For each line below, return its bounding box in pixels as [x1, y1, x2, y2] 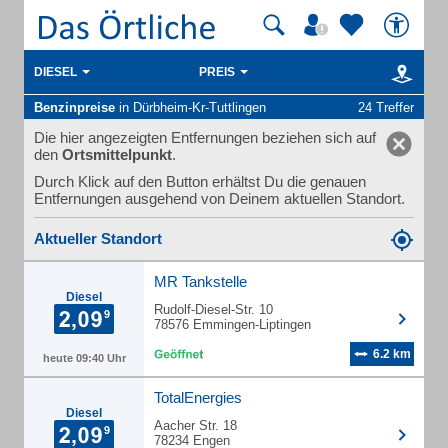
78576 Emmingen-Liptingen [154, 317, 311, 332]
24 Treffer [358, 100, 414, 115]
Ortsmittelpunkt [62, 146, 172, 163]
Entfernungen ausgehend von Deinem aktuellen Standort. [34, 190, 405, 207]
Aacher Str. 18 [154, 418, 237, 433]
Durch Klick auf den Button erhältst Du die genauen [34, 173, 366, 190]
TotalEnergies [154, 389, 242, 406]
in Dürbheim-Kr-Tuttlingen [115, 100, 266, 115]
